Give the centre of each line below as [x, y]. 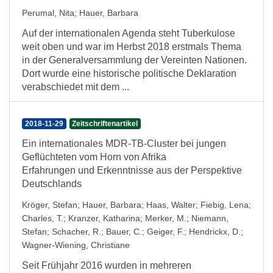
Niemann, [210, 218]
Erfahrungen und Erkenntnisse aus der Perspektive [132, 170]
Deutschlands [52, 184]
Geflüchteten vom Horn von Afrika [94, 157]
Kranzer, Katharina [104, 218]
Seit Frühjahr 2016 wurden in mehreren [107, 265]
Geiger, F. [165, 232]
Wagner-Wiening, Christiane [76, 245]
